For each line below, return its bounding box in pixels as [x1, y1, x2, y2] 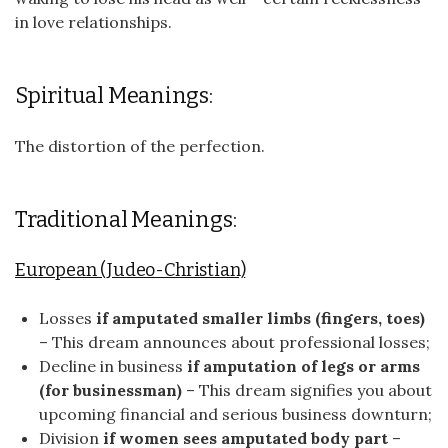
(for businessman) [39, 380, 182, 400]
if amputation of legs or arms [187, 356, 420, 376]
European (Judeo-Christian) [15, 259, 246, 281]
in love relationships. [15, 12, 172, 32]
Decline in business [39, 356, 187, 376]
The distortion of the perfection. [15, 136, 265, 156]
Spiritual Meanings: [15, 82, 213, 109]
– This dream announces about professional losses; [39, 332, 430, 352]
